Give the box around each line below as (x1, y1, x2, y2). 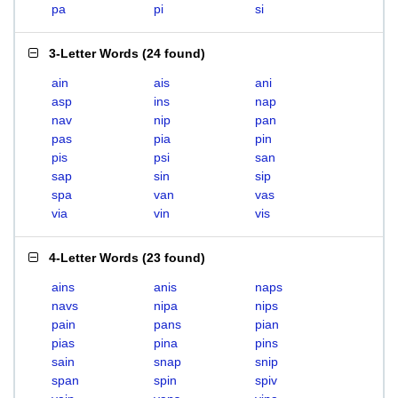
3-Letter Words (49, 46, 139, 60)
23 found (147, 251, 201, 265)
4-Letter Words (49, 251, 139, 265)
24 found (147, 46, 201, 60)
